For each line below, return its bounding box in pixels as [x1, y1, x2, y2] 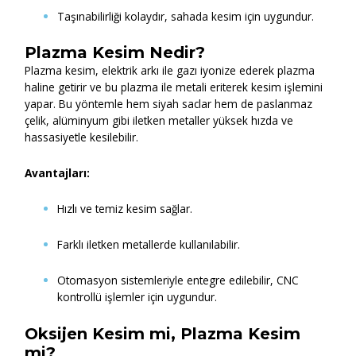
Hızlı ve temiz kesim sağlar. [57, 201, 193, 217]
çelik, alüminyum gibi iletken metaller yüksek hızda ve [25, 113, 294, 129]
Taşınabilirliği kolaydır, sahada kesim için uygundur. [57, 8, 315, 24]
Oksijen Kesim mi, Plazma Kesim [25, 324, 301, 344]
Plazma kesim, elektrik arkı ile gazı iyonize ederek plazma [25, 63, 315, 79]
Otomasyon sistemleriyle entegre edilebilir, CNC [57, 273, 300, 288]
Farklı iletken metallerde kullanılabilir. [57, 237, 241, 253]
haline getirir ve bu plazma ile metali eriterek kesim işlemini [25, 79, 323, 95]
